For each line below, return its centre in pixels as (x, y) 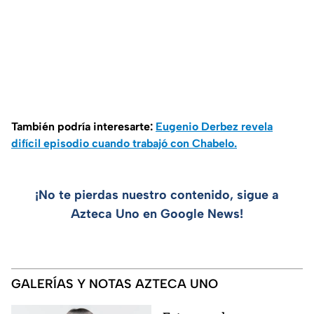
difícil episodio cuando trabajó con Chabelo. (124, 144)
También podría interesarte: (83, 127)
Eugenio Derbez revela (214, 127)
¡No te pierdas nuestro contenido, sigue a (157, 195)
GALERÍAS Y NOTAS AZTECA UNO (115, 284)
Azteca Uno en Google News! (157, 214)
